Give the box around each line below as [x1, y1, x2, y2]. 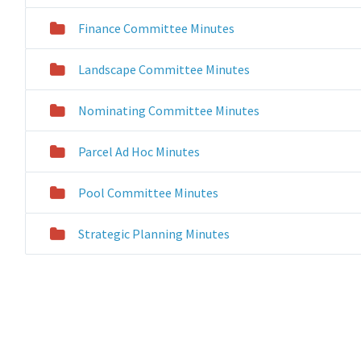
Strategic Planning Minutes [77, 226, 230, 242]
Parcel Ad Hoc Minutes [77, 143, 200, 160]
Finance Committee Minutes [77, 20, 234, 36]
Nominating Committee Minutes [77, 102, 259, 118]
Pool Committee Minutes [77, 185, 218, 201]
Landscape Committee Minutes [77, 61, 250, 77]
